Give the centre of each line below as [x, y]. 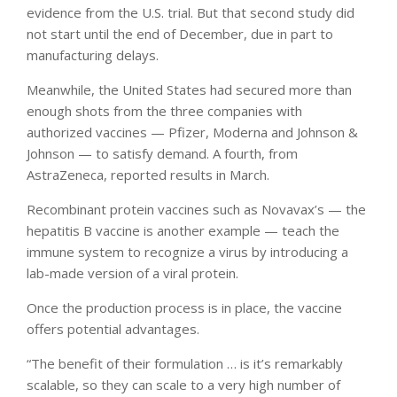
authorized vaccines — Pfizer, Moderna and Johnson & [192, 132]
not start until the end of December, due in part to [180, 33]
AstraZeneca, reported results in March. [148, 174]
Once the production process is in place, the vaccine [184, 307]
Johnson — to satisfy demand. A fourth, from [162, 153]
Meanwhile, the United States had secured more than [189, 89]
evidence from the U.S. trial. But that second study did [191, 12]
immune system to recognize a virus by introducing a [187, 251]
